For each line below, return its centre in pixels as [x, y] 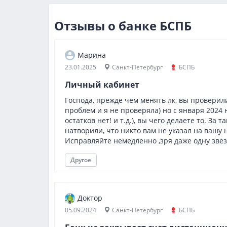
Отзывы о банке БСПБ [123, 25]
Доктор [90, 198]
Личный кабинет [102, 85]
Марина [92, 55]
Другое [81, 160]
